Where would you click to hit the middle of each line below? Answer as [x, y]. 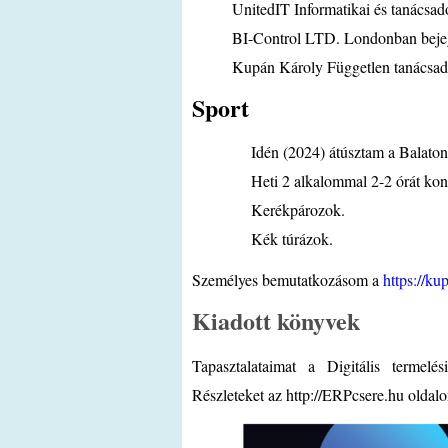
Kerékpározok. [268, 209]
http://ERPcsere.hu [345, 394]
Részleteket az [239, 394]
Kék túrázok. [262, 238]
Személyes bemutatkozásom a [287, 279]
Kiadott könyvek [276, 320]
